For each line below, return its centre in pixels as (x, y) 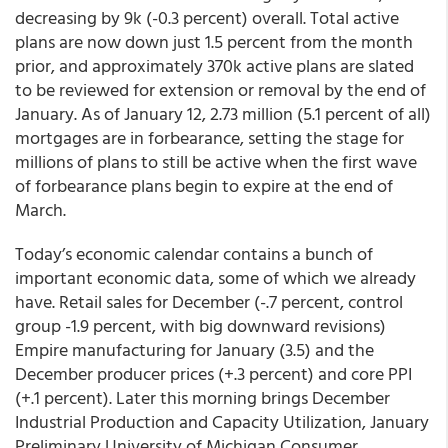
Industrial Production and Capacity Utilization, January (222, 421)
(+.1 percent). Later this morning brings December (202, 397)
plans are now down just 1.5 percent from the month (214, 41)
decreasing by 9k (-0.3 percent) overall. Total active (207, 17)
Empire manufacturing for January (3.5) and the (194, 349)
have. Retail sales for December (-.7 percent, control (209, 301)
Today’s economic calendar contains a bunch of (194, 253)
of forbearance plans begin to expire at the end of (204, 185)
